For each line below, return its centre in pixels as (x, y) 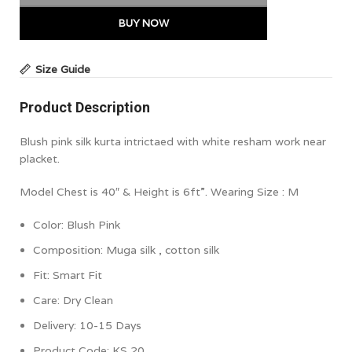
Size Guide (63, 70)
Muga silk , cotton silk (163, 249)
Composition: (70, 249)
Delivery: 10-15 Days (87, 325)
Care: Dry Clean (73, 300)
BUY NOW (143, 23)
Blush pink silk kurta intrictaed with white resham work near (173, 141)
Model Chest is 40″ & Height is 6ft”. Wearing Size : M (159, 191)
